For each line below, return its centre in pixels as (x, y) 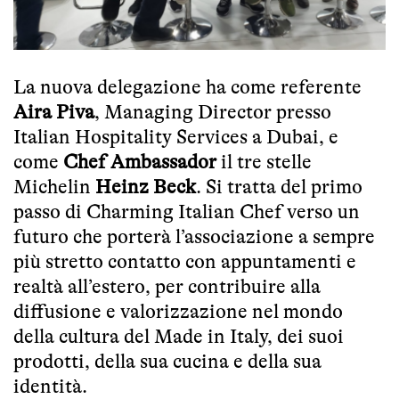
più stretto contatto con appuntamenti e (185, 262)
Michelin (54, 187)
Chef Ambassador (140, 162)
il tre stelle (264, 162)
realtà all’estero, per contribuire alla (167, 287)
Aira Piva (54, 112)
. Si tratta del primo (279, 187)
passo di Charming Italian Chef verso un (187, 212)
